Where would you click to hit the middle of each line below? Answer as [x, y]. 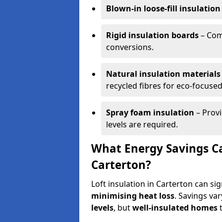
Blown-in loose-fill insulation [163, 8]
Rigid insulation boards [152, 35]
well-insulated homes [175, 208]
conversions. [130, 47]
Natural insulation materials [163, 74]
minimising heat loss [133, 196]
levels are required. [142, 124]
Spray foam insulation [150, 112]
